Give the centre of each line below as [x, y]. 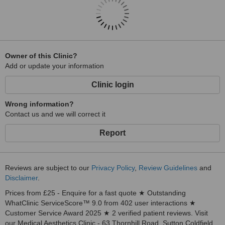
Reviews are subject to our [48, 168]
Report [113, 133]
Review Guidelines [168, 168]
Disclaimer [21, 178]
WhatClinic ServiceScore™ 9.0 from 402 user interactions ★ [100, 203]
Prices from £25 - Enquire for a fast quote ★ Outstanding [95, 193]
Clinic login [113, 85]
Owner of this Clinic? [41, 56]
